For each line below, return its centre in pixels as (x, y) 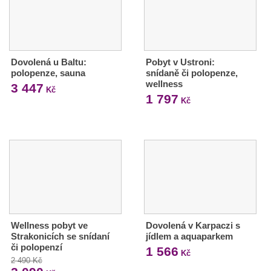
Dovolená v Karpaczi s (193, 225)
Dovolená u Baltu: (49, 62)
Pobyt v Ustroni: (180, 62)
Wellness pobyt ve (49, 225)
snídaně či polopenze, (191, 73)
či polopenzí (37, 247)
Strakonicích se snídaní (60, 236)
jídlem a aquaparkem (189, 236)
